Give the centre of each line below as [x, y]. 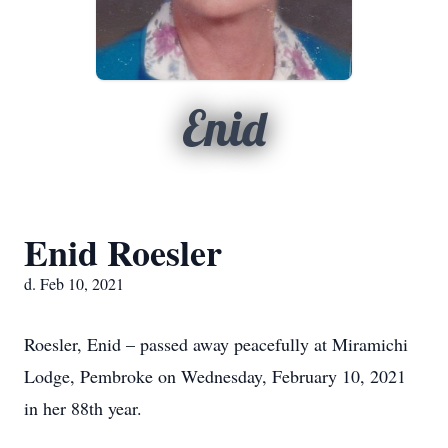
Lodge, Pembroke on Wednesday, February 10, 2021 [215, 376]
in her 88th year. [83, 408]
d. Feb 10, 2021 [74, 283]
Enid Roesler [123, 252]
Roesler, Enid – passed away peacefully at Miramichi [216, 344]
